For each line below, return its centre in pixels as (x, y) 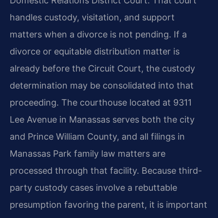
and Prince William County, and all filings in (97, 136)
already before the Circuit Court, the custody (102, 68)
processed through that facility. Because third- (106, 170)
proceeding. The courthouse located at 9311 (101, 102)
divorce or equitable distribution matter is (95, 51)
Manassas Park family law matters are (88, 153)
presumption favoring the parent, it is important (109, 204)
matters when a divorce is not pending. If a (98, 34)
